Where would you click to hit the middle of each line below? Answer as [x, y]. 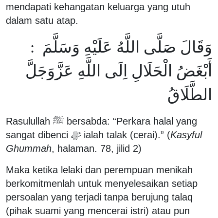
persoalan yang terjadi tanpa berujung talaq [99, 197]
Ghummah [29, 148]
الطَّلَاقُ [190, 94]
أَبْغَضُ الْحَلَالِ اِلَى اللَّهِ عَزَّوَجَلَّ [119, 71]
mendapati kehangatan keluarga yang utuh [98, 7]
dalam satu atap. [44, 20]
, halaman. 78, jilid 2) [97, 148]
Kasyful [186, 135]
